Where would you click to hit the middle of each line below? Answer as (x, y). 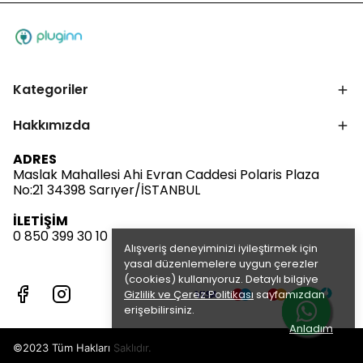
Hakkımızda (51, 125)
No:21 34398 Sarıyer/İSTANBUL (107, 190)
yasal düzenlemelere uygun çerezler (221, 264)
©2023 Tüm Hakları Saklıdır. (82, 348)
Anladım (311, 329)
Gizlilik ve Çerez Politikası (189, 295)
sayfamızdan (289, 295)
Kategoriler (51, 90)
